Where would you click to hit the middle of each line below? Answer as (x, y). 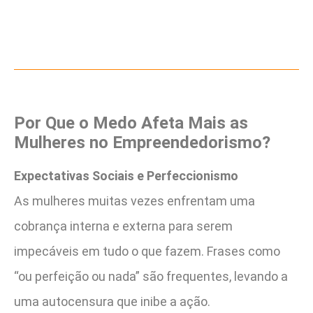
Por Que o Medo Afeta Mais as (131, 123)
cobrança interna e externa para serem (123, 226)
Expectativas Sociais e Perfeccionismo (126, 175)
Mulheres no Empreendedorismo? (142, 142)
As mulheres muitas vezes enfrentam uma (134, 201)
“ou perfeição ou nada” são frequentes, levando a (151, 276)
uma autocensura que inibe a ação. (112, 301)
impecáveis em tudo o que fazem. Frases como (147, 251)
